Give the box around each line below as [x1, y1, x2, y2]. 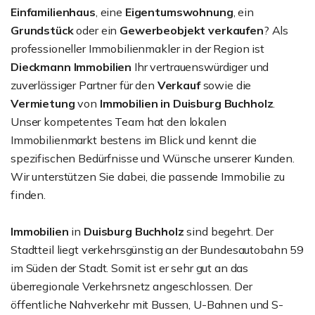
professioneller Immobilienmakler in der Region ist [11, 41, 264, 56]
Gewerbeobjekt [120, 23, 206, 37]
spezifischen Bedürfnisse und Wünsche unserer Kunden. [11, 151, 295, 165]
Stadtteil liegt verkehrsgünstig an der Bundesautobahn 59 [11, 243, 304, 257]
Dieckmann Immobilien [11, 60, 134, 74]
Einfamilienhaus [11, 5, 96, 19]
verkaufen [205, 23, 264, 37]
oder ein [73, 23, 120, 37]
